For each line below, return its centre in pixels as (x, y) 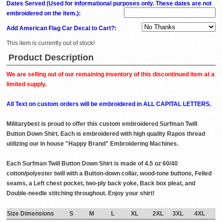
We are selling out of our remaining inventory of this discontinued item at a (111, 75)
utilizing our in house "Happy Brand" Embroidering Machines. (92, 144)
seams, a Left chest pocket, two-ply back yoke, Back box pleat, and (101, 184)
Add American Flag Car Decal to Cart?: (62, 28)
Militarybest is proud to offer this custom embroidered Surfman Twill (102, 124)
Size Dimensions (30, 214)
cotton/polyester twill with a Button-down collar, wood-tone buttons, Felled (109, 174)
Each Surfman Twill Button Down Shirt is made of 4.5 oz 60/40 (92, 164)
